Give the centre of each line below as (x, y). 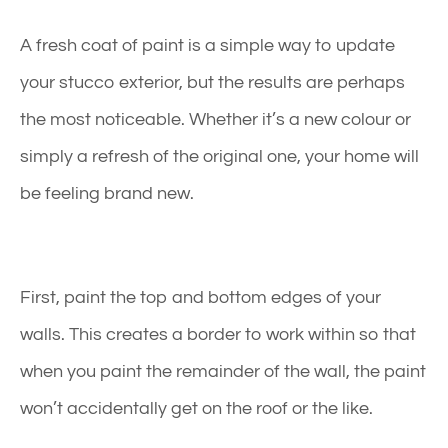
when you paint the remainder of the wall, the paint (223, 371)
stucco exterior (119, 82)
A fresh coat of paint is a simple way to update (207, 45)
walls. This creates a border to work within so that (218, 334)
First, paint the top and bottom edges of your (200, 297)
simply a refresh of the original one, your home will (219, 156)
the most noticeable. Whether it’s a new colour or (215, 119)
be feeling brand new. (107, 193)
